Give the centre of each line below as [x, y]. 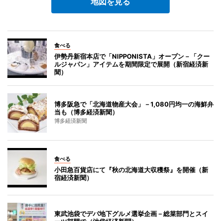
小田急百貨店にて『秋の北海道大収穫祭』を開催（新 [131, 169]
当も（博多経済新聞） [86, 112]
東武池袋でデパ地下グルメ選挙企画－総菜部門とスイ [131, 213]
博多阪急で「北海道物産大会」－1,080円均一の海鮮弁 [134, 104]
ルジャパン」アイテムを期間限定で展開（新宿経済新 [131, 64]
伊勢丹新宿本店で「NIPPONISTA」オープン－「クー [132, 56]
